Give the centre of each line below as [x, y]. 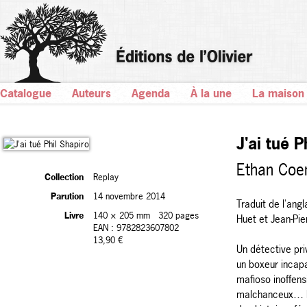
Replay [106, 177]
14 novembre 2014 [129, 196]
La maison [278, 93]
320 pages [179, 215]
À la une [211, 93]
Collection [64, 177]
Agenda [151, 93]
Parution [67, 196]
